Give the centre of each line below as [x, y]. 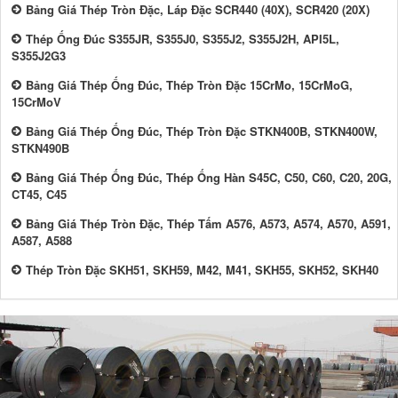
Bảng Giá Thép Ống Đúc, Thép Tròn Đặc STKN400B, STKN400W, [202, 131]
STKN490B [40, 148]
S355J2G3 [39, 56]
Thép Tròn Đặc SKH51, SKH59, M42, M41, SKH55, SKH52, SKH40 [202, 270]
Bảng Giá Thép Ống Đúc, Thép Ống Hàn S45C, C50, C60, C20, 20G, [209, 178]
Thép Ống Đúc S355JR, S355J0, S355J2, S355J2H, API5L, [183, 39]
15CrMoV [36, 102]
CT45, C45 [39, 195]
